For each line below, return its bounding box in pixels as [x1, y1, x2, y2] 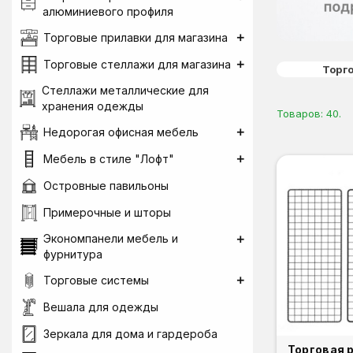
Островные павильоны [43, 179, 169, 192]
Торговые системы [43, 273, 149, 287]
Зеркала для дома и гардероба [43, 327, 217, 340]
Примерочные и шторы [43, 206, 171, 219]
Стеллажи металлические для [42, 84, 210, 97]
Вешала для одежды [43, 300, 158, 314]
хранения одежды [42, 99, 144, 113]
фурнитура [43, 247, 102, 261]
